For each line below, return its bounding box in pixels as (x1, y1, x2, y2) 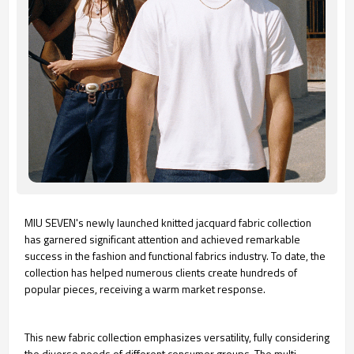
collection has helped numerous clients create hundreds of (24, 264, 297, 281)
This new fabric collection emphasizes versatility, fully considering (24, 329, 330, 345)
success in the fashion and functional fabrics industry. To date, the (24, 247, 326, 264)
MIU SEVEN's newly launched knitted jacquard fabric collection (24, 214, 311, 231)
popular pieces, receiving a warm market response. (24, 281, 265, 297)
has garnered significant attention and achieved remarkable (24, 231, 300, 247)
